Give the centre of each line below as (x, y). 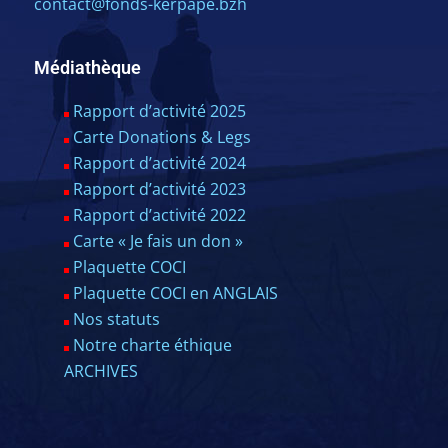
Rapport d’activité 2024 (159, 163)
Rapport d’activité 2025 (159, 111)
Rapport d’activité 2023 (159, 189)
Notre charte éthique (152, 345)
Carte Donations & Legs (161, 137)
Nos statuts (116, 319)
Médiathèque (87, 67)
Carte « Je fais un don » (157, 241)
